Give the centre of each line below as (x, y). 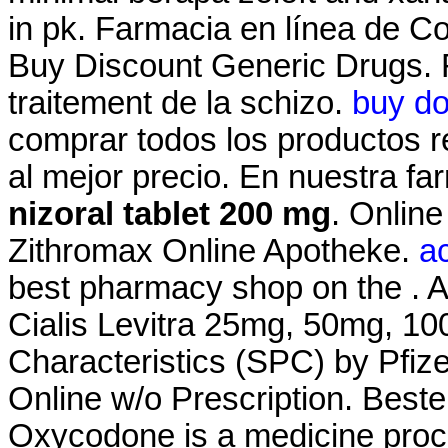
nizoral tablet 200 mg (169, 214)
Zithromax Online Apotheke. (213, 251)
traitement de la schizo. (180, 103)
